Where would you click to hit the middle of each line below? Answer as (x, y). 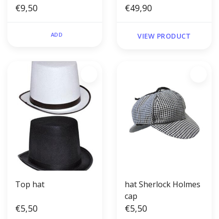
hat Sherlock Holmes (163, 185)
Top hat (30, 185)
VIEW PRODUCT (164, 36)
